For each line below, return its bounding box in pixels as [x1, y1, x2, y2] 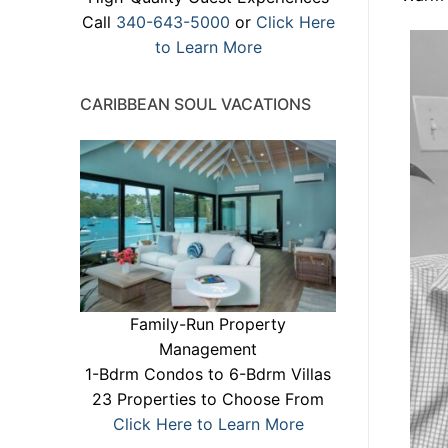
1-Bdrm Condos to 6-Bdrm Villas [85, 363, 331, 384]
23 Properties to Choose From [92, 388, 324, 409]
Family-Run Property [130, 313, 286, 334]
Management [159, 338, 257, 359]
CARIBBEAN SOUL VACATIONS [80, 94, 311, 115]
